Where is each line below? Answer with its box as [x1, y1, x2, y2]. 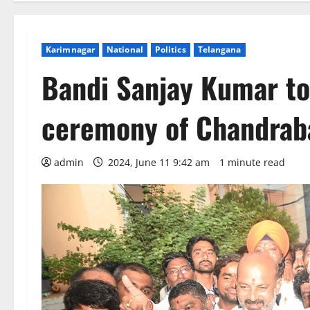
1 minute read [219, 156, 285, 169]
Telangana [197, 44, 241, 55]
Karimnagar [46, 44, 95, 55]
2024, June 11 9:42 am [105, 156, 212, 169]
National [107, 44, 143, 55]
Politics [154, 44, 186, 55]
